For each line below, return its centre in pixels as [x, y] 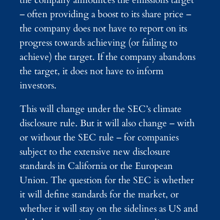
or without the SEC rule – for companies [99, 138]
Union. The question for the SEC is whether [107, 180]
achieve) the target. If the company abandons [108, 57]
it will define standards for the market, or [99, 195]
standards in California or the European [96, 166]
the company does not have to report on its [103, 29]
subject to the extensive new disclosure [95, 152]
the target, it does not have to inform [92, 71]
